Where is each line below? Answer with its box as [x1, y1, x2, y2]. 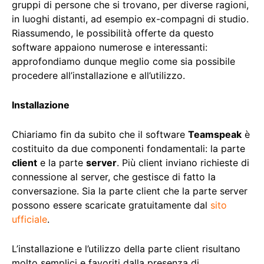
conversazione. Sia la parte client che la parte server [12, 185, 247, 197]
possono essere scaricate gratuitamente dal [12, 199, 210, 212]
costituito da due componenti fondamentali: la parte [12, 143, 245, 155]
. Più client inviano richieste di [117, 157, 249, 169]
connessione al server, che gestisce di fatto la [12, 171, 216, 183]
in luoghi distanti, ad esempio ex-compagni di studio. [12, 13, 249, 25]
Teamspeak [188, 128, 242, 141]
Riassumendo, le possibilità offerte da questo [12, 27, 214, 39]
